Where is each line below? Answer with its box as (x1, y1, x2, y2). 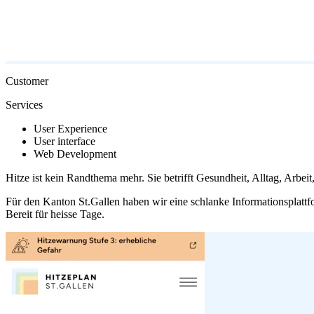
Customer (6, 74, 48, 87)
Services (6, 98, 43, 111)
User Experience (34, 122, 107, 135)
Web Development (34, 147, 116, 160)
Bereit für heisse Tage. (6, 207, 104, 220)
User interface (34, 135, 95, 147)
